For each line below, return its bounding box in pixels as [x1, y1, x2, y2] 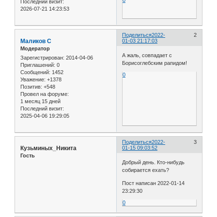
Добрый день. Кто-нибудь [122, 159, 185, 165]
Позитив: [20, 84, 42, 90]
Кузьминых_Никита [20, 145, 77, 152]
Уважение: [20, 77, 46, 83]
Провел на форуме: [20, 91, 69, 97]
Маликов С [20, 38, 51, 45]
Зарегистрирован [20, 55, 63, 61]
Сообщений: [20, 69, 50, 76]
